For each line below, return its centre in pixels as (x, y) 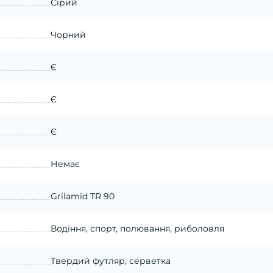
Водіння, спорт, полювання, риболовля (137, 228)
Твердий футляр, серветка (110, 261)
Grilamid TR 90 (82, 196)
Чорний (68, 34)
